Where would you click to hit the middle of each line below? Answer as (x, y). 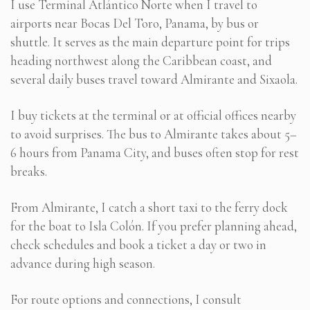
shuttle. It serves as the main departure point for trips (150, 42)
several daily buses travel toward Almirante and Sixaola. (154, 79)
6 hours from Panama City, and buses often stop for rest (155, 152)
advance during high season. (83, 263)
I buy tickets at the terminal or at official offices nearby (153, 115)
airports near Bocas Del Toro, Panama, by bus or (135, 23)
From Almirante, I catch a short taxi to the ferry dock (149, 207)
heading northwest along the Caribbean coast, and (141, 60)
